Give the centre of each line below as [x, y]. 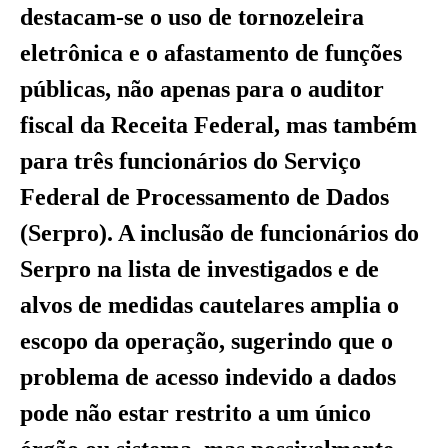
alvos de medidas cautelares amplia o [209, 305]
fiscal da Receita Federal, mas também [218, 125]
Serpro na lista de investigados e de [199, 269]
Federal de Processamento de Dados [204, 197]
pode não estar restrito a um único [195, 413]
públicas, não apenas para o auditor [202, 89]
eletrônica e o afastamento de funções [211, 53]
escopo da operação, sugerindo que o [206, 341]
